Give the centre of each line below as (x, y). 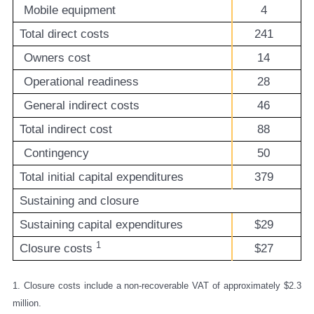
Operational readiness (81, 82)
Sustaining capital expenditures (101, 225)
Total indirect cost (66, 130)
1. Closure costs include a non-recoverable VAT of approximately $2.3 (157, 285)
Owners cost (57, 58)
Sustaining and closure (79, 201)
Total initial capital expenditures (101, 177)
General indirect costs (82, 106)
